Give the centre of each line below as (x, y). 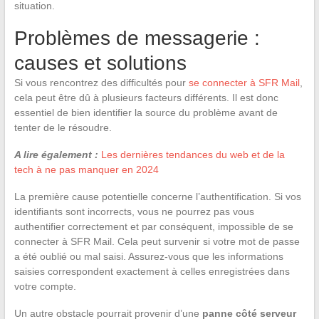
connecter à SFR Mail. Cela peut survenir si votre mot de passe (157, 242)
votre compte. (45, 287)
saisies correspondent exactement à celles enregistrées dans (152, 272)
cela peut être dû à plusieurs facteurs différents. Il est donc (146, 98)
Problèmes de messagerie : (137, 38)
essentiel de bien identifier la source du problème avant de (146, 113)
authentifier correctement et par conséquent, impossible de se (153, 227)
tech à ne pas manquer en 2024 (86, 170)
